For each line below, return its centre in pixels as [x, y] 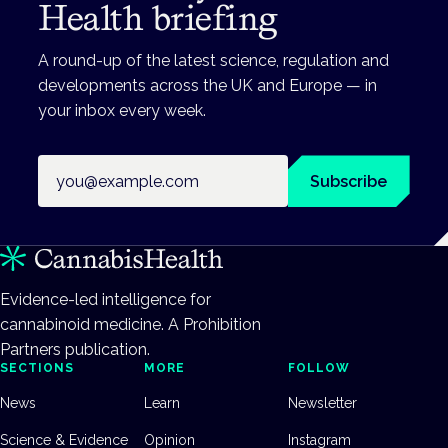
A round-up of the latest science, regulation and [214, 61]
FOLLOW [319, 368]
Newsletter [322, 403]
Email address [89, 167]
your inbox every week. [122, 111]
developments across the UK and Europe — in [208, 86]
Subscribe [349, 181]
